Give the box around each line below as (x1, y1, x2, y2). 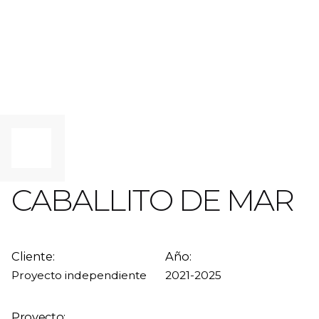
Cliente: (11, 249, 55, 263)
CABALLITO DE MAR (11, 181, 294, 219)
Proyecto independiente (11, 268, 147, 282)
